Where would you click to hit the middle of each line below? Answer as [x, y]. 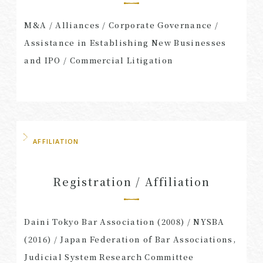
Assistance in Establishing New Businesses [125, 43]
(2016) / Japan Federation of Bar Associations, [130, 239]
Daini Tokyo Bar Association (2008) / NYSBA [124, 221]
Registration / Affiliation [131, 182]
